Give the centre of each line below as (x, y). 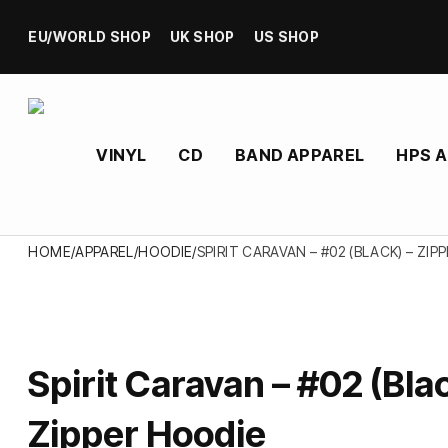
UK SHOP (202, 37)
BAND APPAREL (299, 155)
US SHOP (286, 37)
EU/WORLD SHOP (90, 37)
